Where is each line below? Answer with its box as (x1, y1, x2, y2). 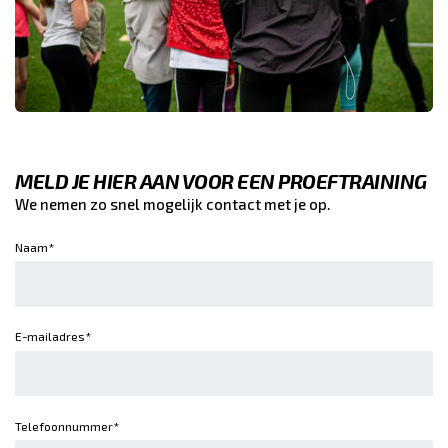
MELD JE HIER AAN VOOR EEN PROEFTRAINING (15, 169, 427, 194)
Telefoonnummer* (15, 418, 119, 433)
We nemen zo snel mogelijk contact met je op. (15, 195, 331, 214)
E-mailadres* (15, 329, 91, 344)
